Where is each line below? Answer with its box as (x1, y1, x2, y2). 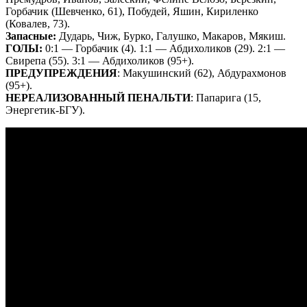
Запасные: (5, 29, 56, 42)
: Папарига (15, (191, 91, 261, 103)
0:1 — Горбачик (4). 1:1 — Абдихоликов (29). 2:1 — (42, 42, 285, 54)
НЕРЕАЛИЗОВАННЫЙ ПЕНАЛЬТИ (5, 91, 191, 103)
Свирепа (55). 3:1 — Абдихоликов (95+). (5, 54, 194, 66)
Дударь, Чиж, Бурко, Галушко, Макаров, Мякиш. (56, 29, 286, 42)
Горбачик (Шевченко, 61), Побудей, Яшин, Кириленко (5, 5, 258, 17)
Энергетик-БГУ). (5, 103, 85, 116)
